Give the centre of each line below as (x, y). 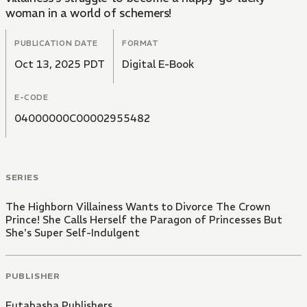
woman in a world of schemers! (89, 13)
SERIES (22, 177)
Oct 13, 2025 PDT (60, 64)
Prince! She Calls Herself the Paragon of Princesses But (144, 220)
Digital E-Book (158, 64)
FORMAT (140, 44)
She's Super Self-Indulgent (73, 233)
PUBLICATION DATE (56, 44)
